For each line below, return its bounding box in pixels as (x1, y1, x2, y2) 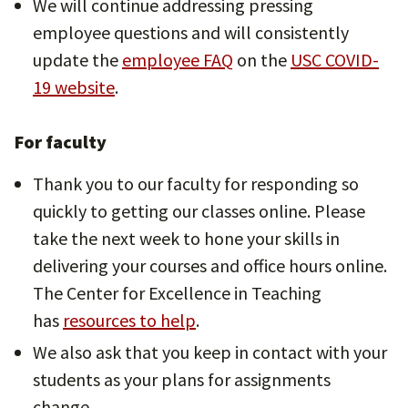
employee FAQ (122, 48, 233, 71)
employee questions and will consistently (33, 21, 349, 44)
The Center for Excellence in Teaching (33, 281, 321, 304)
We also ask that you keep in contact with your (33, 341, 387, 363)
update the (33, 48, 122, 71)
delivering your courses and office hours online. (33, 254, 387, 277)
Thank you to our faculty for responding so (33, 172, 359, 195)
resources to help (63, 309, 196, 331)
